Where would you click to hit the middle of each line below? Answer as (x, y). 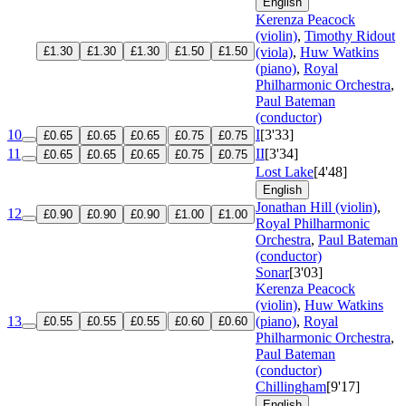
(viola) (274, 52)
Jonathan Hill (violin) (316, 207)
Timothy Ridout (350, 35)
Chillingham (291, 386)
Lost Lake (285, 171)
